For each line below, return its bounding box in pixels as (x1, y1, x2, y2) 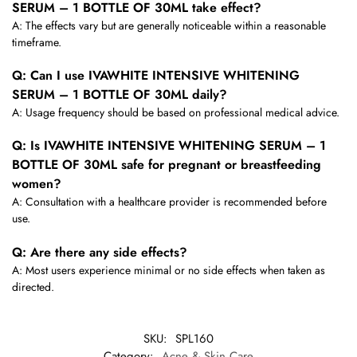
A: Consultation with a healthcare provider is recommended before (12, 194, 327, 210)
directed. (12, 278, 54, 295)
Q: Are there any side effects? (12, 242, 187, 261)
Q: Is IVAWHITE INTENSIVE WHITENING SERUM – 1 (12, 136, 326, 155)
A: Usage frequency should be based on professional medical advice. (12, 104, 339, 121)
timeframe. (12, 33, 61, 50)
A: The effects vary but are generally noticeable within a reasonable (12, 17, 326, 33)
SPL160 (175, 330, 214, 348)
